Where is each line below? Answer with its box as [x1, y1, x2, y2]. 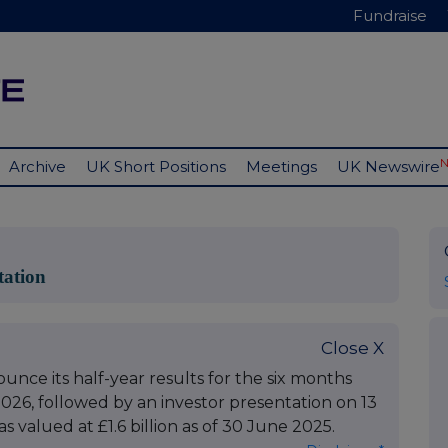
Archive [9, 157, 66, 177]
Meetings [246, 157, 317, 177]
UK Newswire [337, 157, 440, 177]
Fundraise [353, 6, 427, 25]
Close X [321, 338, 384, 359]
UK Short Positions [86, 157, 226, 177]
